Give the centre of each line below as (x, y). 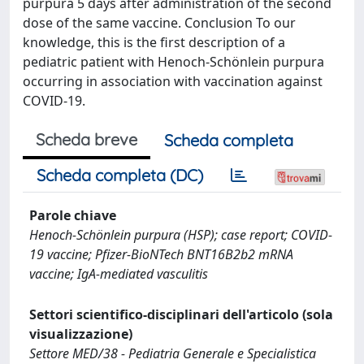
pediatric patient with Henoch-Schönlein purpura (173, 61)
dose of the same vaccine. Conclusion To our (159, 22)
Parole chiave (73, 215)
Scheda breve (87, 139)
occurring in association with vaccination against (173, 81)
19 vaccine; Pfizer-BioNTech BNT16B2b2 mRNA (161, 254)
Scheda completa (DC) (120, 175)
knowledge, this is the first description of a (154, 42)
